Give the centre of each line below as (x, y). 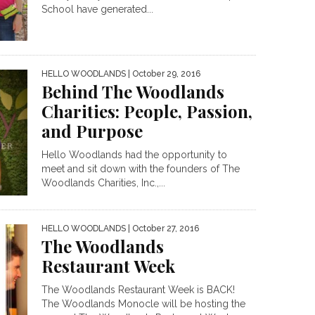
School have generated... (97, 9)
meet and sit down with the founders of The (141, 169)
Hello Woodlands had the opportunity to (134, 155)
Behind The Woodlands (133, 92)
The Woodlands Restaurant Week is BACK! (138, 289)
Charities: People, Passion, (147, 111)
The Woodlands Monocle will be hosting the (143, 303)
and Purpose (92, 131)
